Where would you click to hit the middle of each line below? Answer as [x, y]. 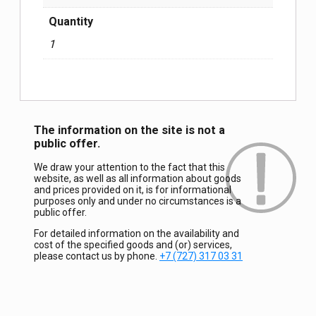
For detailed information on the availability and [136, 233]
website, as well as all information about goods [138, 178]
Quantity [71, 21]
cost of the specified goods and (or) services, [133, 244]
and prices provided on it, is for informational [133, 189]
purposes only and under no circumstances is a [138, 201]
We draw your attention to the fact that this [129, 167]
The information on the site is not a [129, 130]
